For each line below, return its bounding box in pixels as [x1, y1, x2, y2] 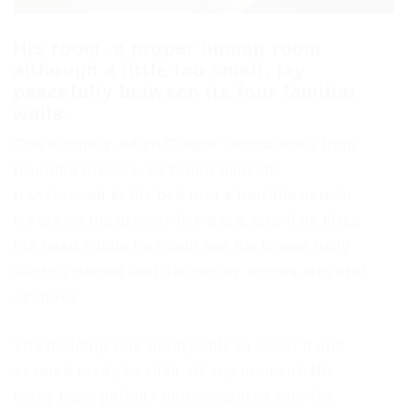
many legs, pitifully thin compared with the [14, 389, 335, 404]
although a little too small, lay [14, 60, 306, 80]
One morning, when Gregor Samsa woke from [14, 137, 356, 152]
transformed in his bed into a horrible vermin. [14, 188, 357, 203]
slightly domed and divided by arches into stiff [14, 264, 366, 280]
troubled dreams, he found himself [14, 162, 275, 178]
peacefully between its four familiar [14, 82, 358, 102]
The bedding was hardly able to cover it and [14, 338, 346, 353]
